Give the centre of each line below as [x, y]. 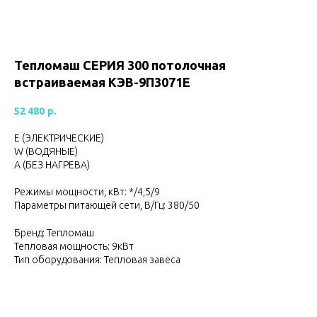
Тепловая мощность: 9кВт [74, 246]
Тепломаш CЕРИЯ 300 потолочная [120, 65]
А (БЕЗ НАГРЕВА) [52, 165]
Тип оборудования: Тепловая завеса [97, 259]
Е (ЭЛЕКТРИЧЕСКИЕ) [59, 138]
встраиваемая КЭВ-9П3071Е [102, 82]
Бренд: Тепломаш [54, 232]
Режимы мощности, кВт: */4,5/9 [87, 191]
